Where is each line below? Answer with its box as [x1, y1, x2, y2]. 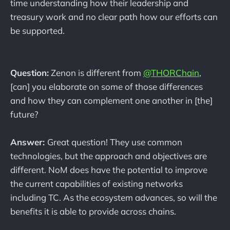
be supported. [10, 25, 65, 36]
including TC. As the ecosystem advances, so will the [10, 191, 217, 203]
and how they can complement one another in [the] [10, 94, 213, 106]
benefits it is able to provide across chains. [10, 205, 176, 217]
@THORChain [143, 67, 199, 78]
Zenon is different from [49, 67, 143, 78]
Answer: [10, 136, 47, 147]
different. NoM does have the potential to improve [10, 164, 207, 175]
